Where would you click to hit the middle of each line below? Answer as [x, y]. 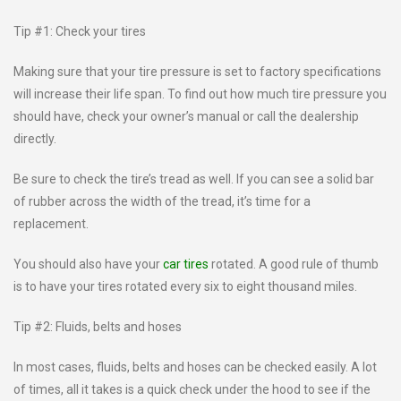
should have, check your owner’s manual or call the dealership [186, 116]
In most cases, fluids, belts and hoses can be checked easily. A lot [195, 367]
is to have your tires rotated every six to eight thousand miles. [185, 286]
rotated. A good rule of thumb [295, 264]
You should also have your [88, 264]
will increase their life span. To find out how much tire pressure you [200, 94]
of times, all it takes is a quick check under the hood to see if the [192, 389]
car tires [187, 264]
